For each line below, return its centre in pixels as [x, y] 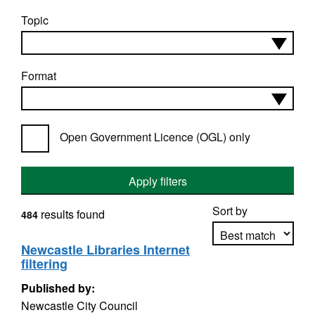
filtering [44, 264]
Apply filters [157, 181]
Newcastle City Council [79, 306]
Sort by [230, 211]
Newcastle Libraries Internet [105, 250]
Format [39, 76]
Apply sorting [253, 274]
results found [71, 214]
